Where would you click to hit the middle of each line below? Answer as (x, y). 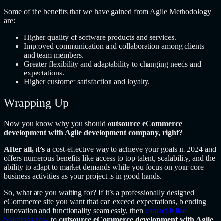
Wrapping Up (36, 103)
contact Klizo (166, 211)
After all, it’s (24, 149)
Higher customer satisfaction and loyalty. (87, 82)
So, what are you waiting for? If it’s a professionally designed (99, 193)
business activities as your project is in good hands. (83, 176)
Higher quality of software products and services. (100, 37)
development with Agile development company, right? (93, 133)
